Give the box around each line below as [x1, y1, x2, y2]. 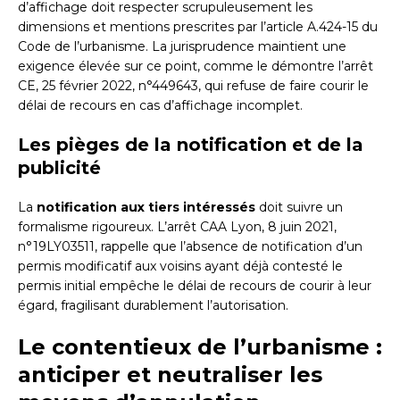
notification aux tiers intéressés [37, 199, 255, 216]
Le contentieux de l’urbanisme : [18, 334, 382, 361]
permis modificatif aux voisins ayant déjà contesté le [18, 258, 343, 275]
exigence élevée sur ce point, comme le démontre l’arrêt [18, 58, 373, 75]
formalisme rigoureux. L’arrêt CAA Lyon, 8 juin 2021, [18, 219, 337, 236]
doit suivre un [255, 199, 343, 216]
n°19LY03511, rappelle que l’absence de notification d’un [18, 238, 362, 255]
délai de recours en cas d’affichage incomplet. [18, 97, 303, 114]
